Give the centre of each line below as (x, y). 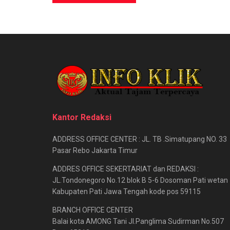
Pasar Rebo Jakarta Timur (95, 150)
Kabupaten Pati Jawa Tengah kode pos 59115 (127, 191)
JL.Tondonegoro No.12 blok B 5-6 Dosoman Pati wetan (140, 180)
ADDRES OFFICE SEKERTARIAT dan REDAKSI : (126, 169)
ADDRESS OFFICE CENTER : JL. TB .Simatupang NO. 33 (140, 139)
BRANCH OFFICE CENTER (93, 210)
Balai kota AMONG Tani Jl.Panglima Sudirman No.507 (138, 221)
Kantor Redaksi (82, 117)
